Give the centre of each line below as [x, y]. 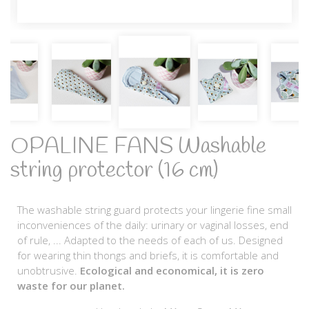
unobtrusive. [49, 270]
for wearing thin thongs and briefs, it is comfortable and [148, 255]
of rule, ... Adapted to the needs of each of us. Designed [150, 240]
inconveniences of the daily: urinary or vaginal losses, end [153, 225]
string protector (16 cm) [114, 170]
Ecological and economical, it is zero [172, 270]
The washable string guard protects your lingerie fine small [154, 209]
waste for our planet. [71, 285]
